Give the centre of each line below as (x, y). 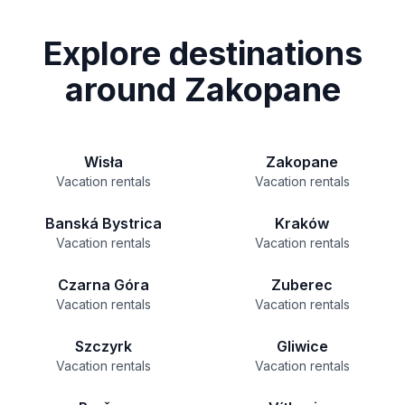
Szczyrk (103, 346)
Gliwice (302, 346)
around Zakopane (202, 89)
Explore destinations (202, 53)
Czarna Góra (103, 285)
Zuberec (302, 285)
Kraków (302, 223)
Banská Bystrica (103, 223)
